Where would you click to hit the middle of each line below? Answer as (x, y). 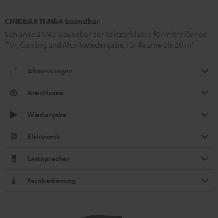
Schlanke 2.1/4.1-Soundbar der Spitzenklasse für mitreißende (106, 34)
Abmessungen (50, 71)
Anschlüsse (45, 93)
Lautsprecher (48, 159)
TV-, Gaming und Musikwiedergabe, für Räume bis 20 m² (100, 45)
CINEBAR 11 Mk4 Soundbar (52, 22)
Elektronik (44, 137)
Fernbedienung (51, 181)
